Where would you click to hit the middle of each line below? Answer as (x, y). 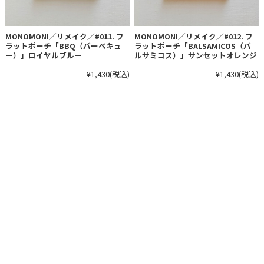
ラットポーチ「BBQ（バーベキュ (63, 46)
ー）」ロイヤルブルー (43, 55)
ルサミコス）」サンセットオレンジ (196, 55)
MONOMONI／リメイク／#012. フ (194, 37)
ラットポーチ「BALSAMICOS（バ (193, 46)
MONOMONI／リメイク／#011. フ (64, 37)
